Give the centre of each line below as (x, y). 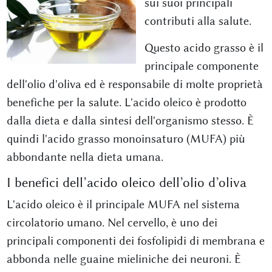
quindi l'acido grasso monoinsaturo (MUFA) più (126, 138)
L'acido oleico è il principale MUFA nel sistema (123, 204)
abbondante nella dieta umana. (85, 157)
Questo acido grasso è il (204, 47)
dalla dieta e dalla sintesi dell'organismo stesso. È (130, 120)
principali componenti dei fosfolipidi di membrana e (135, 240)
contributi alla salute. (198, 21)
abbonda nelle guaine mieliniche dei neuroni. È (124, 259)
